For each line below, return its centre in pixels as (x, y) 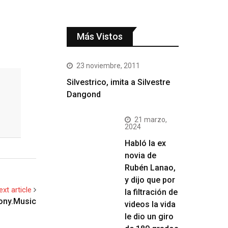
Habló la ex (145, 143)
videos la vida (150, 204)
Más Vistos (100, 36)
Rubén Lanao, (150, 168)
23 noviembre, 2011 (108, 66)
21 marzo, (151, 120)
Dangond (84, 94)
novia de (140, 155)
